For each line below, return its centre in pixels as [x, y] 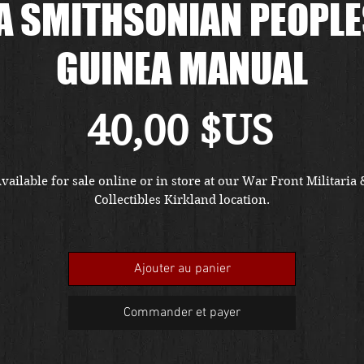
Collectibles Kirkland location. [182, 200]
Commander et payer [182, 313]
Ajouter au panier [182, 269]
